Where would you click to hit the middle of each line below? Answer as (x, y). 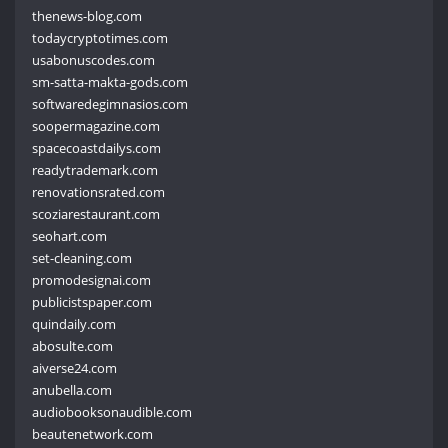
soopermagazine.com (96, 125)
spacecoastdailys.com (97, 147)
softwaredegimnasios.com (110, 103)
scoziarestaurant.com (96, 213)
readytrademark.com (95, 169)
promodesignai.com (92, 279)
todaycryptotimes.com (100, 37)
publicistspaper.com (92, 301)
